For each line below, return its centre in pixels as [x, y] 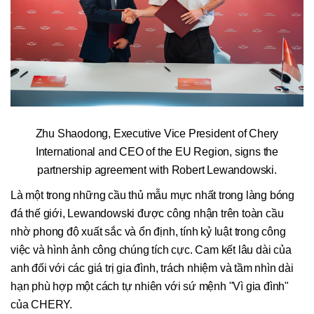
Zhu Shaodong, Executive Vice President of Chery [157, 133]
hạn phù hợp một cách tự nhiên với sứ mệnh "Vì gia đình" [150, 286]
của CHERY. [42, 304]
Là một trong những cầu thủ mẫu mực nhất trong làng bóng [152, 195]
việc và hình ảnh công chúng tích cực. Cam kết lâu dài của [151, 250]
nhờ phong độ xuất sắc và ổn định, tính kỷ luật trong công [148, 231]
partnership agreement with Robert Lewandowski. [157, 170]
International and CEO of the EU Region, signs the [157, 151]
